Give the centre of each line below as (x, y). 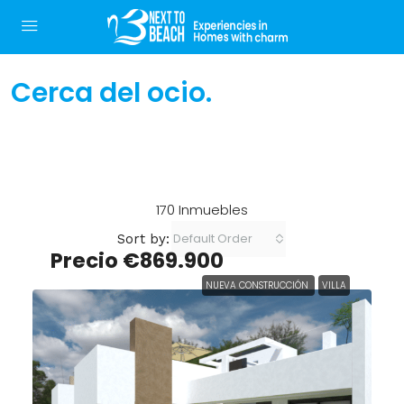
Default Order (212, 239)
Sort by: (143, 239)
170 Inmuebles (202, 210)
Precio (87, 261)
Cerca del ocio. (111, 93)
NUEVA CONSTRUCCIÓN (258, 285)
